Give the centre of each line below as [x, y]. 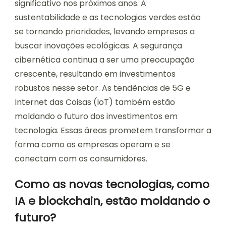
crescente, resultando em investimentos [95, 74]
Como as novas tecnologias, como [112, 184]
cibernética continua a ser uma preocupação [105, 60]
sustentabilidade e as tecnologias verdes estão [108, 17]
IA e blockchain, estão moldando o [112, 201]
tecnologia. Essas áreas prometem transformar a [113, 130]
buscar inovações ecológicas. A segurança [98, 45]
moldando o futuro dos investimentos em [96, 116]
